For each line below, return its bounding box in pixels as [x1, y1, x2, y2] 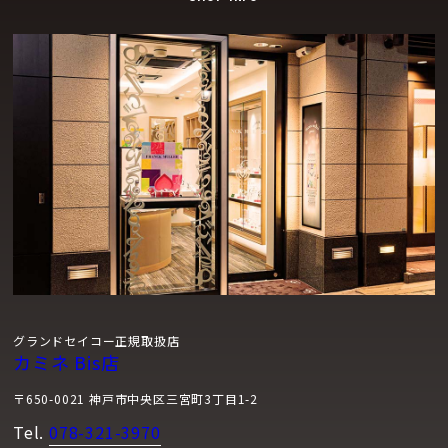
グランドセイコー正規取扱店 [13, 332, 180, 350]
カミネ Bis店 [13, 349, 120, 376]
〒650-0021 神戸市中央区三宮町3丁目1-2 [13, 390, 259, 408]
